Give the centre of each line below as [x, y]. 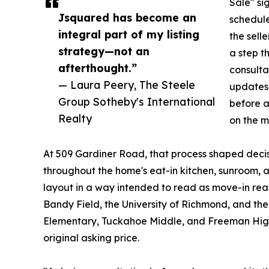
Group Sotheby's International [137, 102]
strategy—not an [104, 51]
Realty [75, 119]
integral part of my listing [129, 35]
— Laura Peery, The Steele [127, 85]
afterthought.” [98, 68]
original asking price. [91, 238]
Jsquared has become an [127, 18]
